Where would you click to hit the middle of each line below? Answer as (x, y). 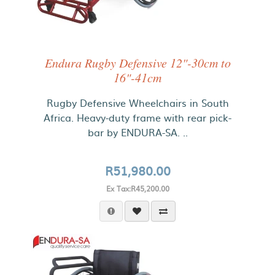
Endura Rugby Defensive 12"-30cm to (137, 63)
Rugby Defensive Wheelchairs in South (137, 103)
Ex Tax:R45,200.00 (137, 188)
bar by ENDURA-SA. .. (137, 132)
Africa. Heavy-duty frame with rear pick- (137, 117)
